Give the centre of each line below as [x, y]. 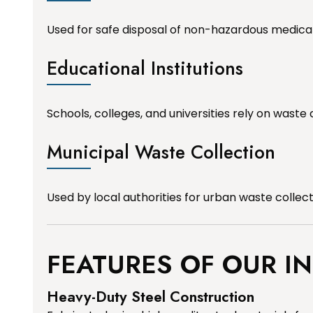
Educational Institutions [145, 68]
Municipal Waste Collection [161, 152]
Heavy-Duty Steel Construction [151, 296]
